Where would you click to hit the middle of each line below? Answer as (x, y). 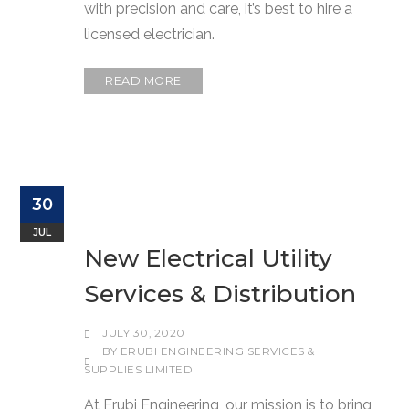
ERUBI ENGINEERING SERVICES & (217, 351)
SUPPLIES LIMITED (139, 369)
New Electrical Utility (209, 258)
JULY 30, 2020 (144, 333)
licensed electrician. (150, 34)
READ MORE (143, 80)
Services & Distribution (220, 294)
